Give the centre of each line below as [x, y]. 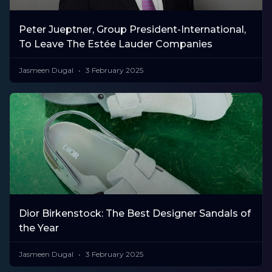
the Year [39, 228]
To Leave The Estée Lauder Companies [116, 44]
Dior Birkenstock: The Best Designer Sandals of [135, 213]
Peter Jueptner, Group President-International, [132, 30]
